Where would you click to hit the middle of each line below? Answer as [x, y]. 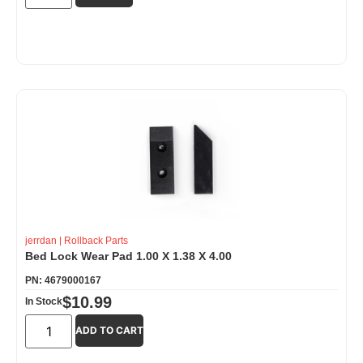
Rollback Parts [96, 240]
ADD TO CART [110, 330]
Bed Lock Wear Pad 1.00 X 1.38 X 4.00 [128, 256]
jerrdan [41, 240]
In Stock [44, 301]
